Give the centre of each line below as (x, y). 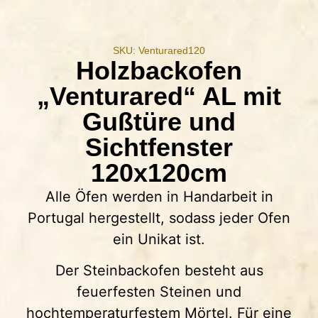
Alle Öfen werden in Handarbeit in (159, 196)
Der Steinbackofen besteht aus (159, 271)
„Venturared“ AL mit (159, 96)
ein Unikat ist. (159, 239)
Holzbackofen (159, 70)
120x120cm (159, 172)
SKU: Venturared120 (159, 50)
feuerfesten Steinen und (159, 292)
